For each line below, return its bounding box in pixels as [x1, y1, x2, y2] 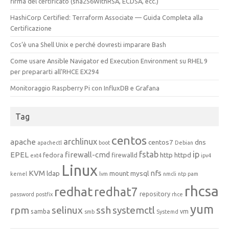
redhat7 [94, 185, 138, 198]
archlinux [63, 136, 97, 146]
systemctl [112, 204, 155, 216]
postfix [36, 191, 53, 197]
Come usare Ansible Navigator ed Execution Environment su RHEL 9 [10, 57, 208, 64]
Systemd [156, 208, 178, 215]
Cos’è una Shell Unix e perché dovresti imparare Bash [10, 40, 166, 48]
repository [140, 190, 170, 197]
